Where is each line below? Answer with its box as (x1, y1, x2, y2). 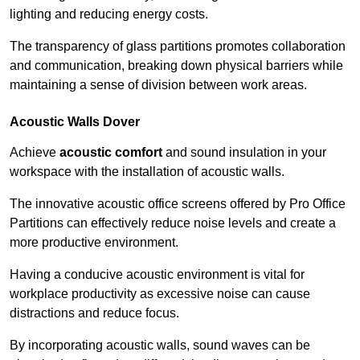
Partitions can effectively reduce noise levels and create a (10, 216, 336, 231)
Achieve (10, 145, 59, 160)
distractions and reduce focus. (10, 306, 179, 321)
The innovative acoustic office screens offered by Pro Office (10, 197, 346, 211)
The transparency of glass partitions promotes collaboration (10, 39, 346, 54)
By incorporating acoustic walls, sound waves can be (10, 338, 310, 353)
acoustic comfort (59, 145, 162, 160)
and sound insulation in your (162, 145, 326, 160)
